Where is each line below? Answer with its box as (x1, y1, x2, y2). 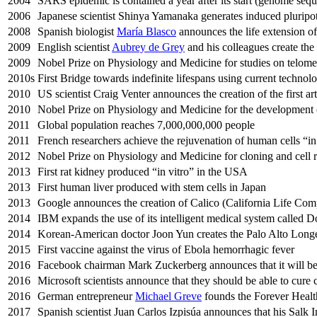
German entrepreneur (38, 290, 135, 303)
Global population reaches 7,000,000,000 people (38, 119, 255, 132)
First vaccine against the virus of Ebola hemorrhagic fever (38, 243, 294, 256)
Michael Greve (135, 290, 202, 303)
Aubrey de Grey (112, 41, 185, 54)
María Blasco (117, 25, 176, 38)
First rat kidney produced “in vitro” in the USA (38, 166, 248, 178)
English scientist (38, 41, 112, 54)
